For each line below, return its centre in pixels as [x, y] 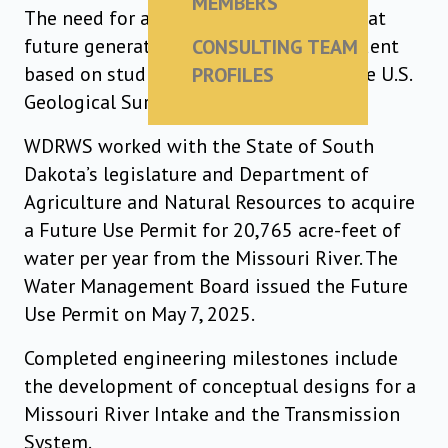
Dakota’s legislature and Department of [196, 174]
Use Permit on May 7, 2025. [139, 314]
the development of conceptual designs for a [220, 386]
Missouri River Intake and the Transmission [212, 414]
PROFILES [233, 75]
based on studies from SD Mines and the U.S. [217, 74]
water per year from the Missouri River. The [211, 258]
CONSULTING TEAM [275, 47]
